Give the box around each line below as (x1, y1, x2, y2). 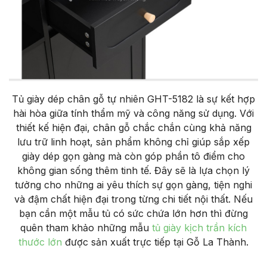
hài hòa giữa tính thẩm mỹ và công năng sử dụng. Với (13, 107, 254, 119)
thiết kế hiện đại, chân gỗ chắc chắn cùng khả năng (15, 121, 252, 133)
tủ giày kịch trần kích (152, 221, 247, 234)
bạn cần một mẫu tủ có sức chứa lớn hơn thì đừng (19, 207, 248, 219)
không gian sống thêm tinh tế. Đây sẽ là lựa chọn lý (17, 164, 250, 176)
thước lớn (18, 235, 62, 248)
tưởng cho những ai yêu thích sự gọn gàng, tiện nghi (15, 178, 252, 191)
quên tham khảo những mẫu (20, 221, 152, 234)
